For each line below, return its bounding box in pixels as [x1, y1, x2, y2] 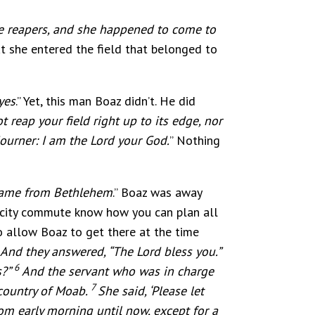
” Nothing [169, 131, 220, 148]
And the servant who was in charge [22, 262, 214, 279]
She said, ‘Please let [98, 282, 204, 299]
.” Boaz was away [112, 184, 202, 200]
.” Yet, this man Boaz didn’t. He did [15, 92, 195, 109]
